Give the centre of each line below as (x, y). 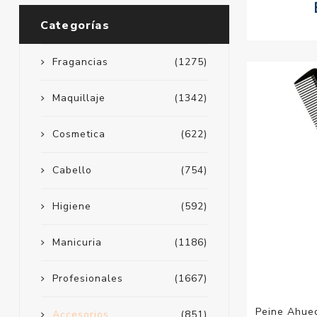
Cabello (72, 171)
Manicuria (77, 243)
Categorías (75, 26)
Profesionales (87, 279)
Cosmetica (79, 134)
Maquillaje (79, 98)
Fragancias (80, 62)
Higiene (71, 207)
